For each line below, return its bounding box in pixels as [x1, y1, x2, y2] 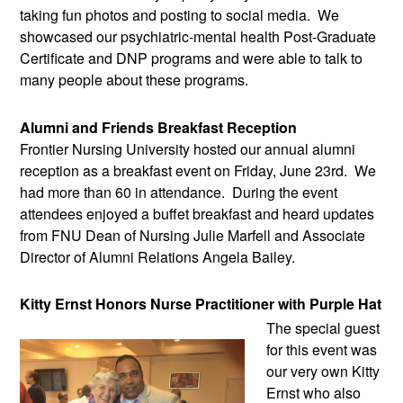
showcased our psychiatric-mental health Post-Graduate [20, 25, 376, 47]
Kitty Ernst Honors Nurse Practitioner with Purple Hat [20, 293, 381, 315]
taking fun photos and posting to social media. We [20, 4, 339, 25]
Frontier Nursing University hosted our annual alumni [20, 139, 355, 160]
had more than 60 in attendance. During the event [20, 182, 337, 203]
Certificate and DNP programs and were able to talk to [20, 47, 363, 68]
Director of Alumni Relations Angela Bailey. [20, 246, 299, 268]
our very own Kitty [266, 360, 380, 381]
